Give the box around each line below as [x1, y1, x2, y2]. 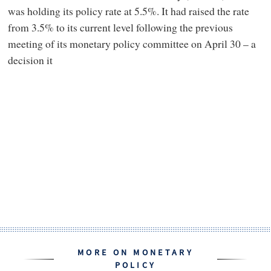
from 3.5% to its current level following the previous [7, 19, 233, 34]
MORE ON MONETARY [77, 247, 194, 259]
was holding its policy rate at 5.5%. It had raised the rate [7, 3, 249, 18]
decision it [7, 52, 53, 67]
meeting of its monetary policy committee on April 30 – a [7, 36, 256, 51]
